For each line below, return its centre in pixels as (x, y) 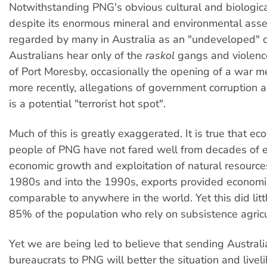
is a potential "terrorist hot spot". (87, 103)
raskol (160, 55)
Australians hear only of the (77, 55)
